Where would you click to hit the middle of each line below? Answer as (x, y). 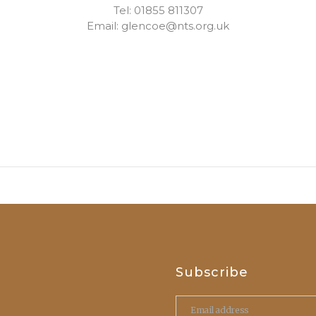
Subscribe (212, 272)
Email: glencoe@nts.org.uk (158, 26)
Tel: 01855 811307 (158, 10)
